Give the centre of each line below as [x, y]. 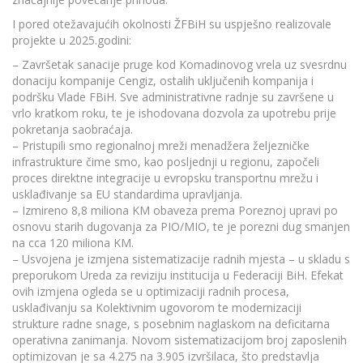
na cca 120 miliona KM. [73, 242]
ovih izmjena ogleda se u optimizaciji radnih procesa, [151, 291]
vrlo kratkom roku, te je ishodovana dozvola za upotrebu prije [174, 113]
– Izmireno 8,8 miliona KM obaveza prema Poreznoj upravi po [175, 210]
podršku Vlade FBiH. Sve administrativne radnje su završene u [173, 96]
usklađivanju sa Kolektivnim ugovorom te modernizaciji [157, 307]
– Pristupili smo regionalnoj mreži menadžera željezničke [161, 145]
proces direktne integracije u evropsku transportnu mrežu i [165, 177]
